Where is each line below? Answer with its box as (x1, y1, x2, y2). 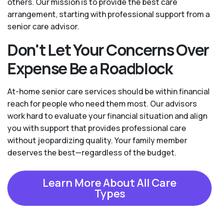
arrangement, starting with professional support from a (7, 9, 210, 20)
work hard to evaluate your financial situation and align (7, 110, 207, 122)
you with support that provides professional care (7, 123, 186, 134)
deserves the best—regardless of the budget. (7, 147, 176, 158)
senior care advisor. (7, 21, 79, 32)
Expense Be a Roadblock (7, 58, 173, 80)
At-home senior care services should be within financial (7, 86, 210, 97)
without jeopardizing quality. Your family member (7, 135, 187, 146)
